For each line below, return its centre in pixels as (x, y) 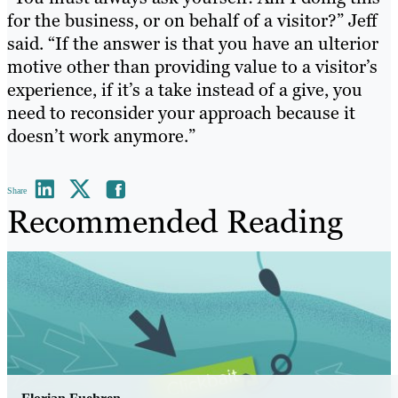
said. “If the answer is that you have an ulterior (193, 44)
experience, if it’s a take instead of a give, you (185, 90)
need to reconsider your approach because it (181, 113)
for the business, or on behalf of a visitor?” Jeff (192, 21)
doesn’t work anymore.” (101, 136)
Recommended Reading (175, 222)
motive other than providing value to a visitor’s (192, 67)
